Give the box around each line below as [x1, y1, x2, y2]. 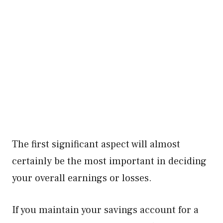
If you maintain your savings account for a [12, 204, 199, 217]
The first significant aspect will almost [12, 138, 180, 151]
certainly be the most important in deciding [12, 155, 207, 168]
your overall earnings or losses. [12, 172, 152, 185]
